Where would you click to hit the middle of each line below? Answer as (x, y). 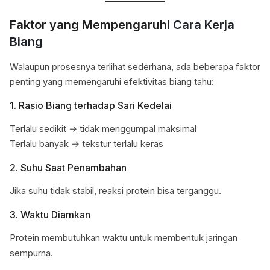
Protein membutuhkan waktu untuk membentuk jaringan (124, 238)
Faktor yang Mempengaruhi (91, 25)
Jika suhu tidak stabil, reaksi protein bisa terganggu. (115, 191)
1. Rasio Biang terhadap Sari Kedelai (91, 106)
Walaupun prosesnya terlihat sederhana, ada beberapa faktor (135, 67)
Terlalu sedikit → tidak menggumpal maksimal (103, 129)
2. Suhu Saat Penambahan (68, 168)
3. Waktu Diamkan (50, 215)
